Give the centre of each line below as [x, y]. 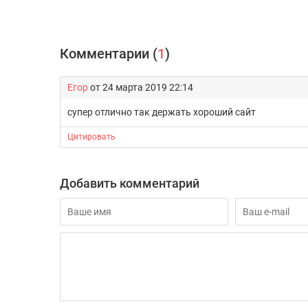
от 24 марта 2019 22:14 [141, 87]
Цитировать [91, 137]
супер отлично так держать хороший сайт [162, 112]
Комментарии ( [109, 54]
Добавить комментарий [130, 183]
